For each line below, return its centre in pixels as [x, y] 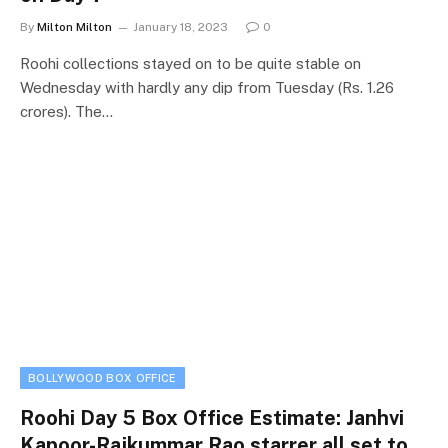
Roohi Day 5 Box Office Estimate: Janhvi [212, 418]
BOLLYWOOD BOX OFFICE [102, 378]
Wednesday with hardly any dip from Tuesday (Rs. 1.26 [207, 87]
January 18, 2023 [180, 26]
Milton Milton [74, 26]
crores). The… [66, 111]
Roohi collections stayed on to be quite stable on [190, 63]
